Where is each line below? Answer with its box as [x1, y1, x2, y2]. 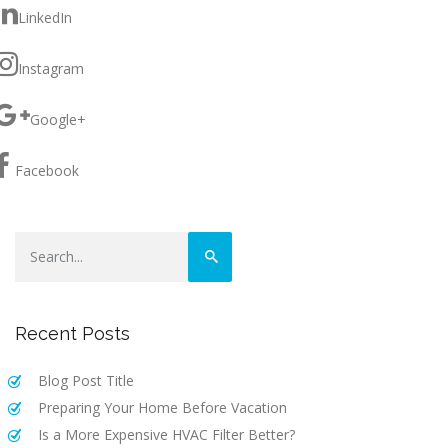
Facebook [15, 160, 79, 180]
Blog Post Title [38, 370, 134, 390]
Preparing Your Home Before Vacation [38, 397, 287, 417]
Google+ [30, 109, 86, 129]
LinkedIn [18, 7, 72, 27]
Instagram [18, 58, 84, 78]
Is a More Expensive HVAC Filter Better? [38, 424, 295, 444]
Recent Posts [15, 322, 130, 344]
